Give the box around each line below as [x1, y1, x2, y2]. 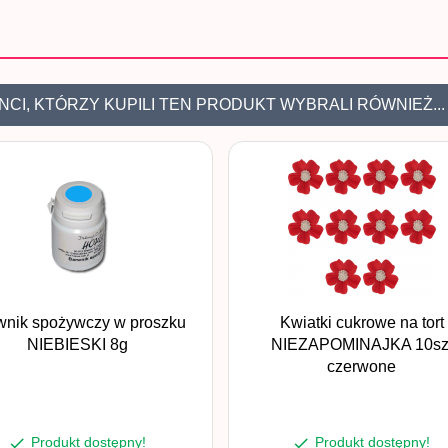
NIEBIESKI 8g [27, 336, 129, 353]
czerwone [327, 358, 397, 375]
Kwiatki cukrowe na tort [279, 314, 444, 331]
